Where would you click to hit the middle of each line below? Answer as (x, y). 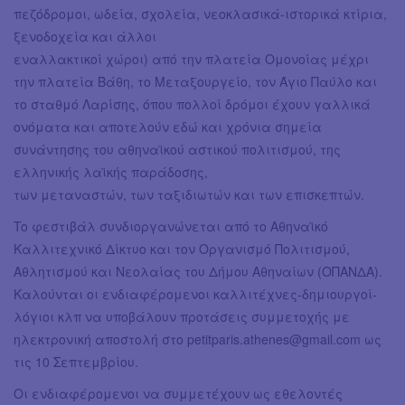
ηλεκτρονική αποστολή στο (100, 339)
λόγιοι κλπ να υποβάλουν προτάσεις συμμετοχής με (182, 316)
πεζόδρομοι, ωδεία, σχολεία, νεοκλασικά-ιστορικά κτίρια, (200, 13)
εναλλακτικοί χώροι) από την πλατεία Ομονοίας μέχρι (191, 58)
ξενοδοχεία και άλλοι (85, 36)
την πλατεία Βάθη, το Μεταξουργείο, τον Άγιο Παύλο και (195, 81)
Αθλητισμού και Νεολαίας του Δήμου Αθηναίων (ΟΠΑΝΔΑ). (198, 271)
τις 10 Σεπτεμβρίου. (76, 361)
